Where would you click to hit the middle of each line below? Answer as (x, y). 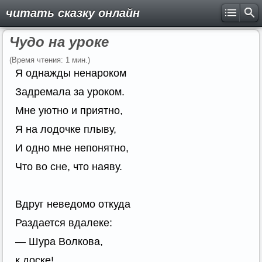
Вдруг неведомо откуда (73, 204)
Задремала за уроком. (70, 92)
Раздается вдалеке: (64, 223)
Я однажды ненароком (71, 73)
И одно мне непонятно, (72, 148)
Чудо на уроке (59, 42)
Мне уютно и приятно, (69, 111)
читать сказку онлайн (73, 13)
